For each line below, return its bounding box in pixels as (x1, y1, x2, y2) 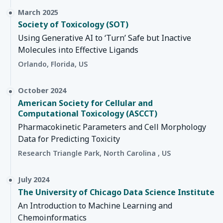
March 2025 (18, 7, 58, 17)
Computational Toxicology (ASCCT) (18, 108, 157, 119)
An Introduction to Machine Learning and (18, 200, 172, 211)
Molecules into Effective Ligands (18, 44, 138, 56)
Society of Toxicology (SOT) (18, 19, 128, 30)
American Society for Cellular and (18, 98, 153, 109)
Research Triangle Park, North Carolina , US (18, 148, 171, 158)
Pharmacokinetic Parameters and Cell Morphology (18, 121, 206, 133)
